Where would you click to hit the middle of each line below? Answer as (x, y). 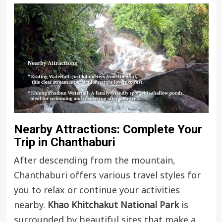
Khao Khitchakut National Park (113, 206)
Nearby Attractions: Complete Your (108, 130)
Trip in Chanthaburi (64, 142)
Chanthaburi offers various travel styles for (107, 176)
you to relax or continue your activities (97, 191)
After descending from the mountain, (94, 161)
